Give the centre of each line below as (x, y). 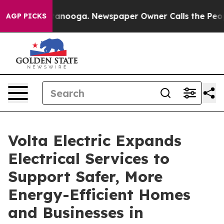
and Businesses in (76, 212)
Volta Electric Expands (95, 140)
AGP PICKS (26, 16)
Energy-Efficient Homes (99, 194)
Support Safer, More (85, 176)
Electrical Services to (89, 158)
